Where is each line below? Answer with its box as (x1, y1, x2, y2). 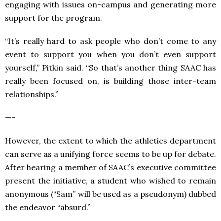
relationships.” (5, 89, 58, 99)
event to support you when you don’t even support (5, 49, 216, 59)
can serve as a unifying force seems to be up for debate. (5, 148, 216, 159)
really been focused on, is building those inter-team (5, 75, 216, 86)
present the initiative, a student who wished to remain (5, 175, 216, 185)
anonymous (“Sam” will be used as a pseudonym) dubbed (5, 188, 216, 199)
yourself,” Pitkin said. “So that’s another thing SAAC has (5, 62, 216, 73)
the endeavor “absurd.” (5, 202, 90, 212)
